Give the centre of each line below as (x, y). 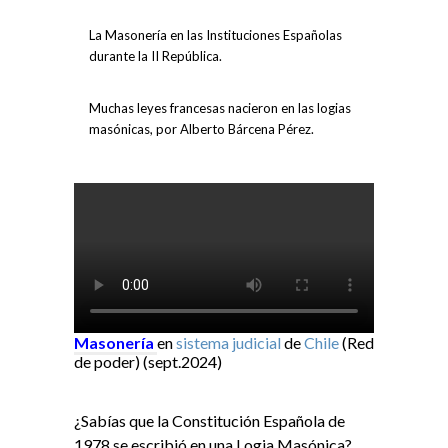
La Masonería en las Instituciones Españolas (215, 35)
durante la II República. (155, 56)
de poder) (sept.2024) (148, 362)
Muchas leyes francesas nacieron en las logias (220, 108)
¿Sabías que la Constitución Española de (209, 421)
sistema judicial (228, 343)
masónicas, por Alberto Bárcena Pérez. (201, 129)
